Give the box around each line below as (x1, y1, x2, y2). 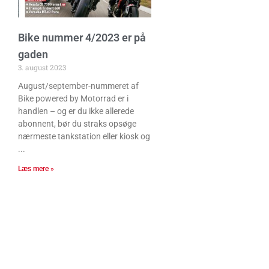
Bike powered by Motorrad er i (18, 93, 128, 103)
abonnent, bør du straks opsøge (18, 118, 136, 128)
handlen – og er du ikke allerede (18, 106, 134, 116)
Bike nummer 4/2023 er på (18, 31, 146, 44)
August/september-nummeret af (18, 80, 139, 91)
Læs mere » (18, 164, 54, 173)
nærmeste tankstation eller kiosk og (18, 131, 150, 141)
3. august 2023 (18, 62, 66, 72)
